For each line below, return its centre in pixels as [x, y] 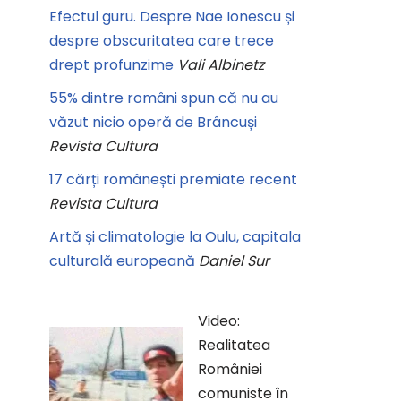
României [230, 369]
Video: [219, 321]
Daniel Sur [234, 261]
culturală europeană [122, 261]
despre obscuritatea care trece [162, 41]
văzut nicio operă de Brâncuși [153, 122]
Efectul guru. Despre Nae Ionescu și [172, 17]
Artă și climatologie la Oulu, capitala [175, 237]
